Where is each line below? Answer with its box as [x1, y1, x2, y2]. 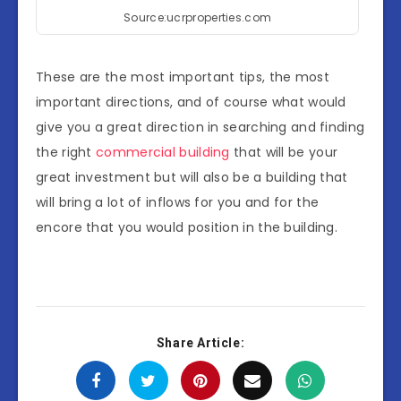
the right [36, 143, 96, 162]
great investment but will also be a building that [36, 168, 348, 187]
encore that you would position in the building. [36, 218, 338, 237]
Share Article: [156, 336, 245, 351]
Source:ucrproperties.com [124, 10, 272, 26]
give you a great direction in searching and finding [36, 118, 365, 137]
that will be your [229, 143, 338, 162]
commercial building [96, 143, 230, 162]
